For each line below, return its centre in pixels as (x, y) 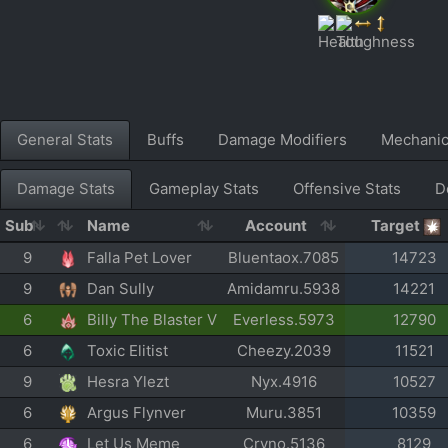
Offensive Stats (347, 188)
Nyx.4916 (283, 381)
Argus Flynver (136, 412)
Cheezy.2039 (283, 350)
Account (275, 225)
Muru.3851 (283, 412)
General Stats (65, 139)
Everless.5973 (283, 319)
